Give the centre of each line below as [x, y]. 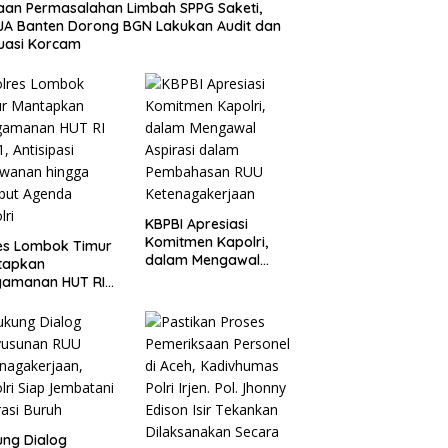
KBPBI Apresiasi [196, 223]
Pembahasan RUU [204, 295]
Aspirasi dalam [194, 277]
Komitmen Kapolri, [208, 241]
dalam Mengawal [202, 259]
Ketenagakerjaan [203, 313]
